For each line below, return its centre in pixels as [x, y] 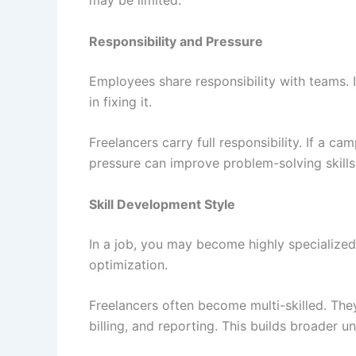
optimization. [128, 264]
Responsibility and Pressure [176, 41]
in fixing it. [120, 101]
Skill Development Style [162, 204]
